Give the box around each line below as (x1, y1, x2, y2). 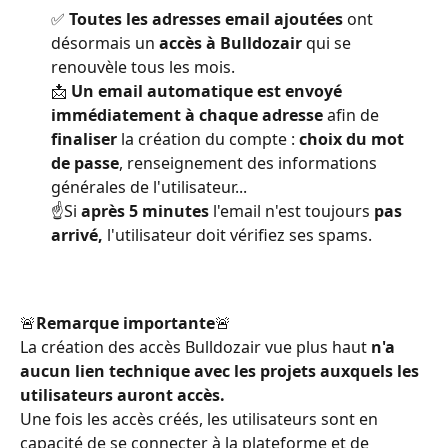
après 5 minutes (81, 199, 213, 222)
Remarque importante (36, 311, 215, 334)
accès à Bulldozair (159, 31, 302, 54)
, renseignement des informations (119, 151, 381, 174)
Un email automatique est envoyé (71, 79, 346, 102)
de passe (51, 151, 119, 174)
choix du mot (299, 127, 408, 150)
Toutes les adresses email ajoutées (69, 7, 343, 30)
